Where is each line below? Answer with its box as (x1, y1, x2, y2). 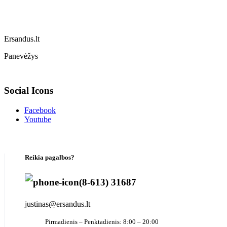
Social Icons (4, 85, 53, 96)
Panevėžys (4, 51, 38, 60)
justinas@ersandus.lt (25, 199, 90, 208)
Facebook (24, 106, 56, 115)
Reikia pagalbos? (25, 154, 74, 162)
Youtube (24, 115, 51, 124)
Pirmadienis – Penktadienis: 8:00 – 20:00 (45, 217, 159, 225)
